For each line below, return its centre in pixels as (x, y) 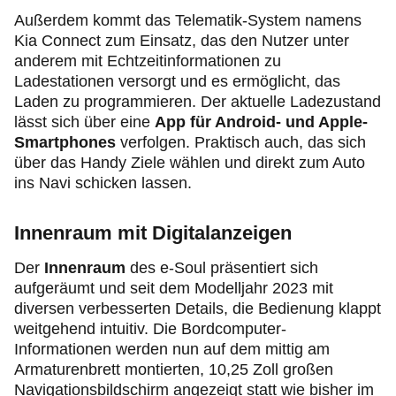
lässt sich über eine (84, 122)
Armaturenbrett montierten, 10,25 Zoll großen (174, 370)
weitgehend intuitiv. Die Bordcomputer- (150, 329)
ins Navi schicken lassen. (103, 183)
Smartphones (67, 143)
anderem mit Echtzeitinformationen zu (148, 61)
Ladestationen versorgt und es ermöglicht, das (177, 82)
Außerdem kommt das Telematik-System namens (188, 21)
